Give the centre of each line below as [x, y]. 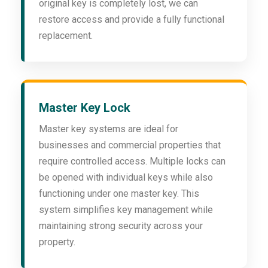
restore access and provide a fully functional [132, 20]
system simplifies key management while [126, 210]
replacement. [66, 36]
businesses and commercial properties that [130, 145]
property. [57, 242]
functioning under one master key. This [119, 194]
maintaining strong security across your [121, 226]
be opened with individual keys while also [126, 178]
